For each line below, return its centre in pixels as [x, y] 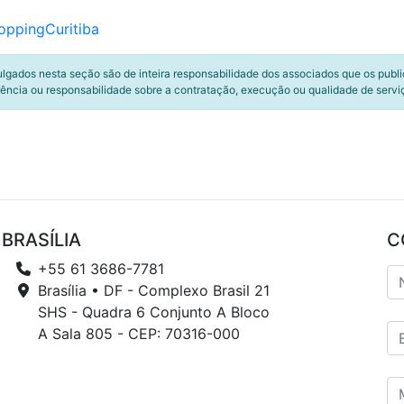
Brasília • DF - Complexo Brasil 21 [153, 290]
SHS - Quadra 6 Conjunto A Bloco [153, 312]
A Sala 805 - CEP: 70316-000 [138, 334]
